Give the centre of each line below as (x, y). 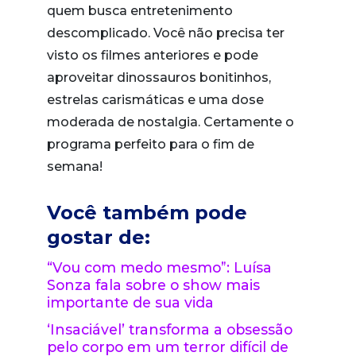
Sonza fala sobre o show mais (153, 285)
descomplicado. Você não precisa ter (166, 33)
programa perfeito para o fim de (151, 144)
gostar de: (99, 237)
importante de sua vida (130, 302)
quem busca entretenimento (140, 11)
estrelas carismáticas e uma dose (155, 100)
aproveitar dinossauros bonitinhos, (159, 77)
